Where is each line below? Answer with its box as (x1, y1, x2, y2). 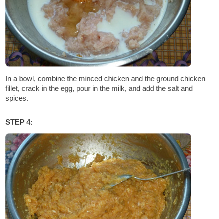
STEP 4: (5, 118, 33, 127)
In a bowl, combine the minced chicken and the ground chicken (5, 74, 206, 83)
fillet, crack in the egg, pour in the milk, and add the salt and (5, 84, 193, 93)
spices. (5, 94, 29, 103)
